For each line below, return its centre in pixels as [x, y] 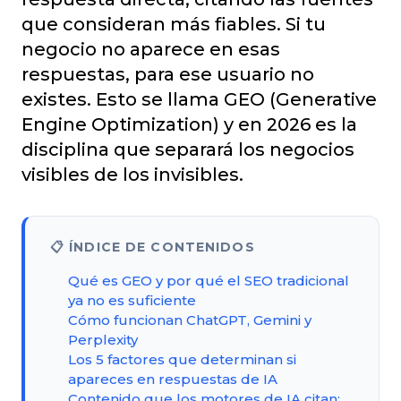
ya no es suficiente [132, 300]
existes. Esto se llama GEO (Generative [199, 99]
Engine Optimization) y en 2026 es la [189, 124]
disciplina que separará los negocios [188, 149]
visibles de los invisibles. [132, 174]
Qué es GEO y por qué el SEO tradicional [209, 280]
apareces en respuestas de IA [173, 379]
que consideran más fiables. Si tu [174, 24]
